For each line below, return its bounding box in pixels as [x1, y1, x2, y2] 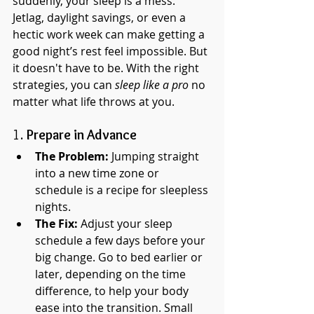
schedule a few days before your [35, 233, 208, 248]
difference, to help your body [35, 283, 191, 299]
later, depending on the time [35, 266, 189, 282]
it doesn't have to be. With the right [13, 60, 202, 76]
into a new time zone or [35, 165, 162, 181]
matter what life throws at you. [13, 94, 175, 109]
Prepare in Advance [27, 126, 137, 143]
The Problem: [35, 149, 109, 164]
